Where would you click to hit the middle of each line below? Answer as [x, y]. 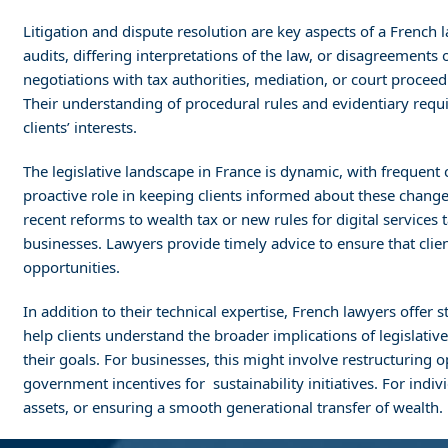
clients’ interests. [80, 127]
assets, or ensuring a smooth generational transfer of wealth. [233, 407]
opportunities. [72, 267]
